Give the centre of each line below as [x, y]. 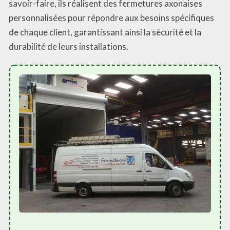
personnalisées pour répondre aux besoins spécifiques [111, 17]
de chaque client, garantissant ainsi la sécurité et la [105, 32]
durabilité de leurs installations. [69, 46]
